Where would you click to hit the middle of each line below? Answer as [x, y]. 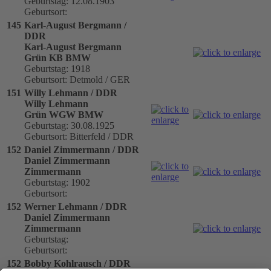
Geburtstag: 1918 [57, 68]
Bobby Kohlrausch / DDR [77, 263]
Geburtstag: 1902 [57, 182]
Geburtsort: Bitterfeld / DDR [79, 136]
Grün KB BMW [57, 57]
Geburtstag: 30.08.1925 [69, 125]
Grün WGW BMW [64, 114]
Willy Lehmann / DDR [71, 93]
